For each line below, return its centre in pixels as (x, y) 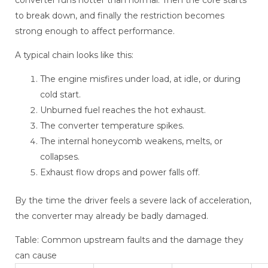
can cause (36, 256)
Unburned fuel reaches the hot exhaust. (123, 110)
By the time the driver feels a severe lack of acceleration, (133, 201)
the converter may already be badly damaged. (112, 216)
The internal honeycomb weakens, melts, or (131, 141)
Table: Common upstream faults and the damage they (129, 240)
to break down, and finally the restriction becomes (120, 16)
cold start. (60, 95)
